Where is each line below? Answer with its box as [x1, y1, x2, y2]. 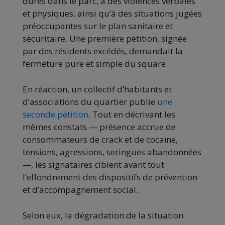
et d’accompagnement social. [23, 184, 138, 196]
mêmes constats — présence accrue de [23, 121, 176, 133]
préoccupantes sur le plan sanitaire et [23, 20, 173, 32]
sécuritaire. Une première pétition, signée [23, 33, 187, 45]
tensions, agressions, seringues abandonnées [23, 146, 201, 158]
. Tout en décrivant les [88, 108, 175, 121]
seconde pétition [23, 108, 88, 121]
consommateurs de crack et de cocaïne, [23, 134, 178, 146]
